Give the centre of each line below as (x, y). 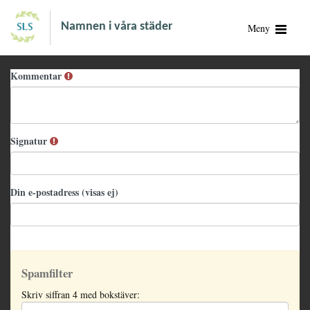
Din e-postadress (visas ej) (64, 192)
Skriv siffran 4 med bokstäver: (81, 294)
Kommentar (37, 76)
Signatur (30, 141)
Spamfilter (47, 273)
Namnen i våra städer (116, 27)
